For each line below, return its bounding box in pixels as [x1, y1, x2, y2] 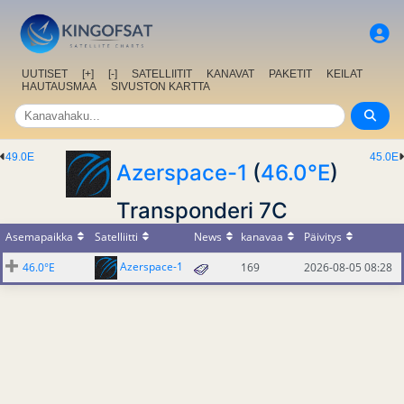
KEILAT [326, 68, 363, 81]
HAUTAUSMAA [22, 80, 96, 94]
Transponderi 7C [116, 197, 288, 225]
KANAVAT [207, 68, 254, 81]
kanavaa [241, 229, 283, 245]
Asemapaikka [5, 229, 73, 245]
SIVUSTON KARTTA [111, 80, 210, 94]
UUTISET [22, 68, 68, 81]
